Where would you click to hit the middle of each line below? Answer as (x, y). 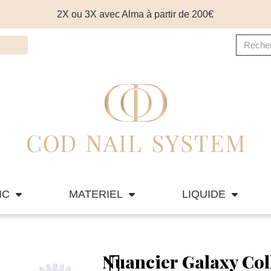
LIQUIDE (204, 194)
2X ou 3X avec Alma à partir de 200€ (135, 14)
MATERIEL (96, 194)
